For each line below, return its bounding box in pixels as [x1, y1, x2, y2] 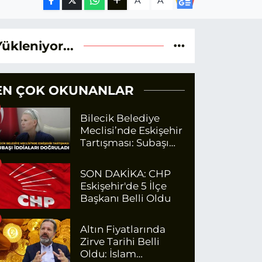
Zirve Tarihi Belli [80, 235, 160, 247]
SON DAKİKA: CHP [80, 167, 171, 180]
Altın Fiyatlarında [80, 223, 166, 235]
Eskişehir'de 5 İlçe [80, 180, 167, 192]
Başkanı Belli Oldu [80, 192, 171, 204]
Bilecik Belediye [80, 112, 160, 124]
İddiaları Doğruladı [80, 149, 175, 161]
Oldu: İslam [80, 247, 137, 260]
